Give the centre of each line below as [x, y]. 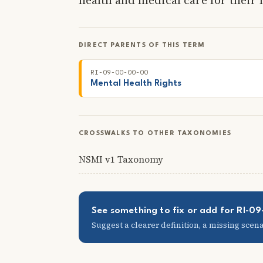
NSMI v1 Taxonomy [121, 159]
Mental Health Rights [136, 83]
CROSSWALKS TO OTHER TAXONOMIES [155, 133]
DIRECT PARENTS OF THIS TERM [142, 45]
